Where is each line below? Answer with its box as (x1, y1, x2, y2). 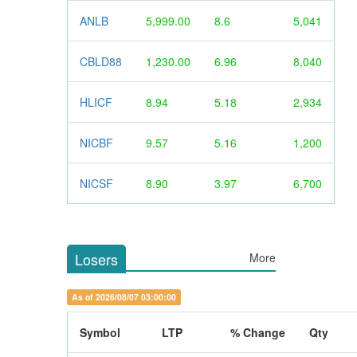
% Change (229, 324, 285, 341)
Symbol (79, 324, 120, 341)
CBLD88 (79, 53, 122, 70)
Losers (74, 249, 118, 270)
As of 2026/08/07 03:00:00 (71, 291, 176, 304)
